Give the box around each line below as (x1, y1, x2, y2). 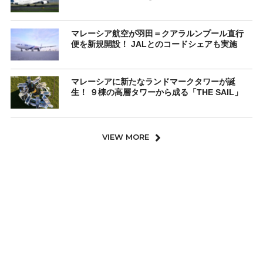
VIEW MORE (102, 132, 149, 142)
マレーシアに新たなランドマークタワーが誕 (70, 77, 235, 87)
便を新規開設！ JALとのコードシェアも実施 (70, 39, 237, 49)
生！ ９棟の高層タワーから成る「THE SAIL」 (70, 87, 242, 97)
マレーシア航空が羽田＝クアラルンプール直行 (70, 29, 244, 39)
